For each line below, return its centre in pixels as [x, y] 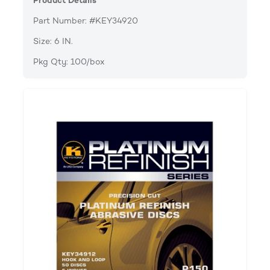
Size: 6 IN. [53, 41]
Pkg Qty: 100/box [69, 61]
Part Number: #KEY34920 [86, 20]
